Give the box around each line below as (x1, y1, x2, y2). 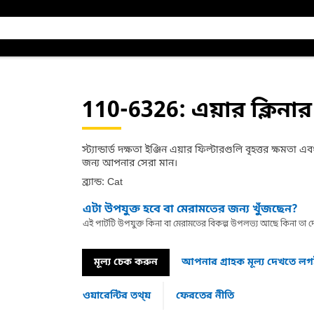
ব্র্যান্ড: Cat (81, 176, 123, 189)
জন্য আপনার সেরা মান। (81, 157, 177, 170)
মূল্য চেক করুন (93, 256, 158, 269)
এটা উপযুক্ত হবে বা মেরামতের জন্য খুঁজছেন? (82, 202, 298, 217)
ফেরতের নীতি (175, 289, 234, 303)
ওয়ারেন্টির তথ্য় (82, 289, 151, 303)
